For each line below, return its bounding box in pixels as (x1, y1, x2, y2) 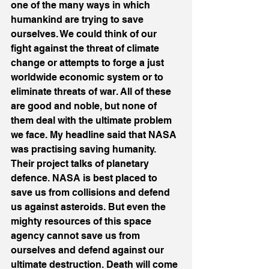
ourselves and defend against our (11, 244, 166, 256)
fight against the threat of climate (11, 43, 162, 54)
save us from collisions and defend (11, 187, 172, 198)
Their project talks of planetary (11, 158, 151, 169)
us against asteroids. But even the (11, 201, 168, 213)
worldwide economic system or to (11, 71, 166, 83)
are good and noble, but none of (11, 100, 159, 112)
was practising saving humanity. (11, 144, 159, 155)
